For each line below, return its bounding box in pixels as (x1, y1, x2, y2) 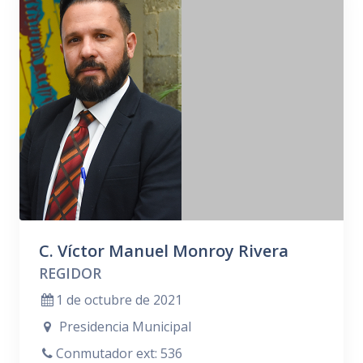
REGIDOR (39, 263, 101, 283)
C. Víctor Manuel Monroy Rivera (39, 240, 288, 262)
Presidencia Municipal (55, 318, 191, 335)
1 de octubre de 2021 (55, 291, 182, 309)
